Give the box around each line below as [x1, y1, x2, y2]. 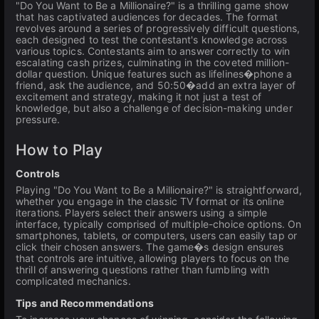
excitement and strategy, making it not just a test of [16, 90, 262, 103]
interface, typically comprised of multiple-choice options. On [16, 218, 302, 230]
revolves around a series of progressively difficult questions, [16, 22, 300, 34]
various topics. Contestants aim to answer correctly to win [16, 45, 290, 57]
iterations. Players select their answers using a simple [16, 206, 268, 219]
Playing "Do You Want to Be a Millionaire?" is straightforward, [16, 184, 303, 196]
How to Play [16, 141, 103, 159]
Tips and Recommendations [16, 297, 154, 309]
